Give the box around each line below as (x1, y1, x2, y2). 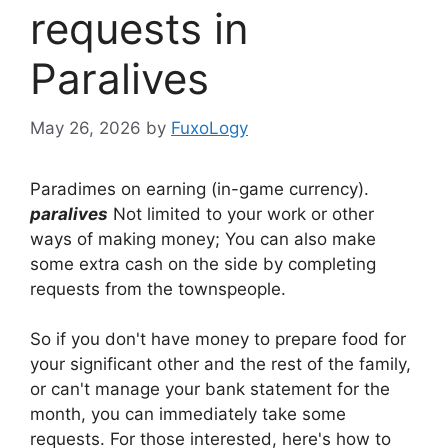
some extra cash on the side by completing (30, 253, 376, 274)
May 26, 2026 (30, 117, 141, 138)
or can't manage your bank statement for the (30, 379, 390, 400)
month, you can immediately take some (30, 404, 346, 425)
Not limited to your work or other (108, 203, 374, 224)
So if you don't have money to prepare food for (30, 329, 406, 350)
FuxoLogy (171, 117, 248, 138)
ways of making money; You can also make (30, 228, 376, 249)
